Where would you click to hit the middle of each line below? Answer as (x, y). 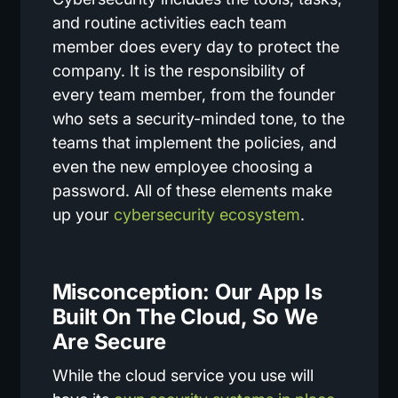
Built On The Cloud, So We (185, 317)
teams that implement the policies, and (194, 143)
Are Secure (109, 342)
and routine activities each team (169, 23)
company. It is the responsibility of (178, 71)
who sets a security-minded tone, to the (198, 119)
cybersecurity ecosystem (207, 215)
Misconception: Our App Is (187, 292)
